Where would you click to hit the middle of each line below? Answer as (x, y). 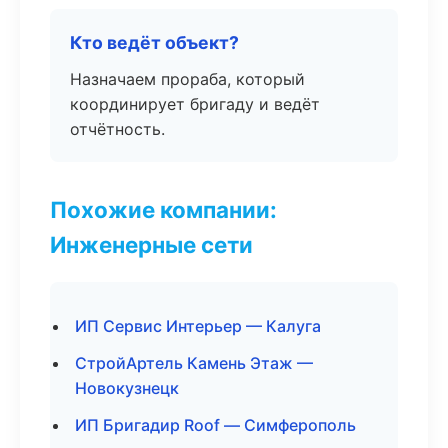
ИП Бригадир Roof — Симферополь (215, 425)
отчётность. (117, 129)
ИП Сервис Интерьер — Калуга (198, 326)
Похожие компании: (163, 209)
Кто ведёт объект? (154, 42)
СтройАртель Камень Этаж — (194, 363)
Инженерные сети (151, 244)
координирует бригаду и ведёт (195, 104)
